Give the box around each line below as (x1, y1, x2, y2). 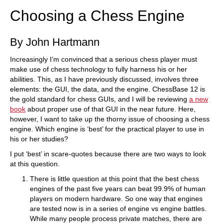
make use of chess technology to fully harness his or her (10, 65, 187, 73)
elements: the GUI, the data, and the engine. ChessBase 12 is (10, 85, 205, 93)
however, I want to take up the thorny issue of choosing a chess (10, 115, 210, 123)
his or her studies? (10, 135, 68, 143)
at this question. (10, 160, 60, 168)
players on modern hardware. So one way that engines (30, 195, 203, 203)
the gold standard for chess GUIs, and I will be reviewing (10, 95, 189, 103)
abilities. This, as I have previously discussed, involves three (10, 75, 199, 83)
